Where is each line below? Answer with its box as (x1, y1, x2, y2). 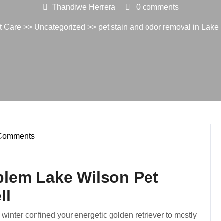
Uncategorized (34, 23, 85, 31)
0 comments (134, 3, 179, 11)
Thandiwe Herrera (51, 3, 115, 11)
